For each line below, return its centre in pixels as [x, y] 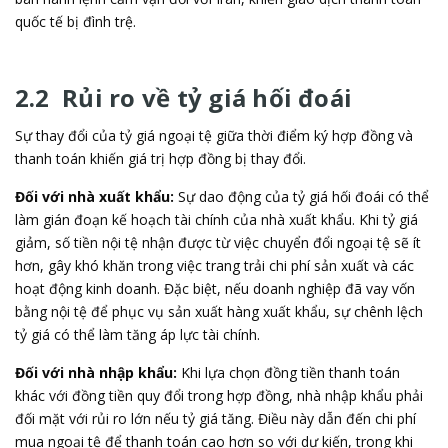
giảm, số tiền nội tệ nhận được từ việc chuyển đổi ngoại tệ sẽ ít [218, 242]
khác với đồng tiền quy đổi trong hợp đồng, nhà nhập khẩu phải [219, 395]
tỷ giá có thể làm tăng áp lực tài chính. [137, 334]
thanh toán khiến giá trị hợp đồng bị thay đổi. [160, 158]
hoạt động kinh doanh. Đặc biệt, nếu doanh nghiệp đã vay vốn [215, 288]
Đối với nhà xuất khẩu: [94, 196]
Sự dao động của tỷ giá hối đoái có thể [301, 196]
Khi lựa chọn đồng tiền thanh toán [288, 372]
